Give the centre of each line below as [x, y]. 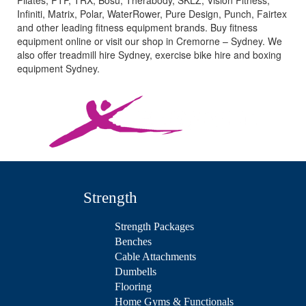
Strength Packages [154, 227]
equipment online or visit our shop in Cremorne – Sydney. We [150, 41]
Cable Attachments [155, 257]
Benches [133, 242]
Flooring [133, 287]
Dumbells [136, 272]
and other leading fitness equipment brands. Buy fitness [137, 28]
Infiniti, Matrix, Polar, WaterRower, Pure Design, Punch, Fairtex [152, 14]
